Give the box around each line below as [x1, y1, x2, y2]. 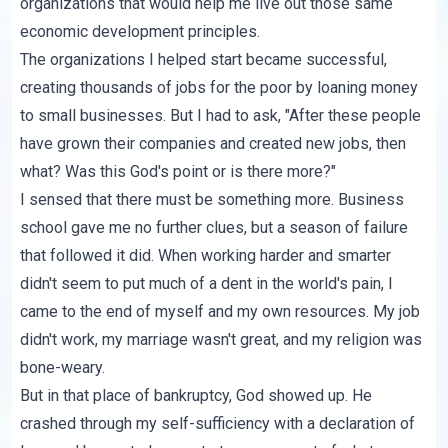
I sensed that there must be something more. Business [20, 190, 405, 210]
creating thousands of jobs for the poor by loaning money [20, 78, 419, 98]
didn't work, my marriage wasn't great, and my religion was [20, 330, 423, 350]
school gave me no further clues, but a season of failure [20, 218, 409, 238]
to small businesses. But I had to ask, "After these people [20, 106, 422, 126]
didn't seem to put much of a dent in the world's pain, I [20, 274, 394, 294]
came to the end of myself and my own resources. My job [20, 302, 421, 322]
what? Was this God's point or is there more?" [20, 162, 337, 182]
